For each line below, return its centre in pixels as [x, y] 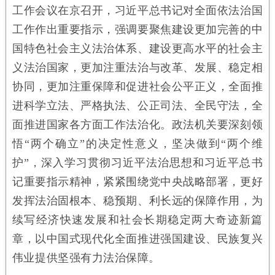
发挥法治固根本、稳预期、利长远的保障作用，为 [137, 200]
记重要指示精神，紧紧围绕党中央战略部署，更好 [137, 181]
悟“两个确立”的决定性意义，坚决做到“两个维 [137, 143]
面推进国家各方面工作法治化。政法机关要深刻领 [137, 124]
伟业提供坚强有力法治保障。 [86, 258]
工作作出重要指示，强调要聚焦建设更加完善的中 [137, 29]
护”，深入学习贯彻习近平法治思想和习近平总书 [137, 162]
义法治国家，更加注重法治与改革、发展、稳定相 [137, 67]
